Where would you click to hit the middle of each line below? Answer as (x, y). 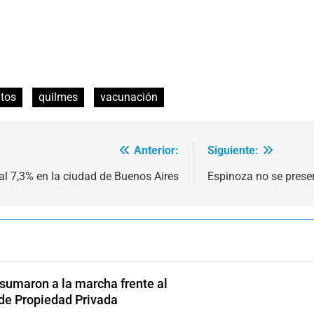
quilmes (58, 97)
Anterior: (156, 150)
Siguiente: (233, 150)
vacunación (129, 97)
